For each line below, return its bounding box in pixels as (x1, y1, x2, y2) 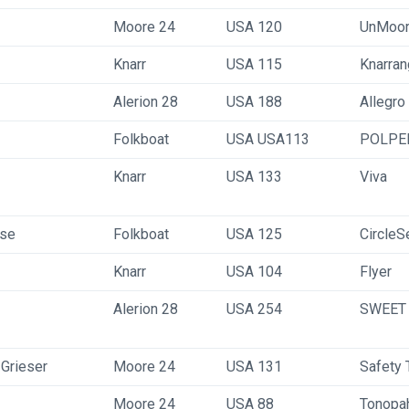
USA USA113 (226, 131, 309, 148)
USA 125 (226, 225, 282, 243)
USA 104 (226, 263, 282, 280)
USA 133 (226, 168, 282, 185)
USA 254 (226, 300, 282, 318)
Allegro (360, 93, 405, 110)
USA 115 (226, 56, 282, 73)
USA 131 (226, 358, 282, 375)
